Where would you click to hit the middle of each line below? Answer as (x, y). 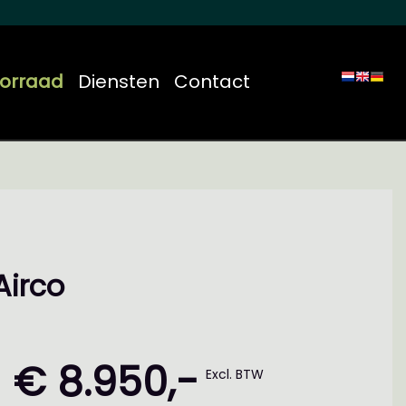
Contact (212, 82)
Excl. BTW (235, 374)
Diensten (118, 82)
